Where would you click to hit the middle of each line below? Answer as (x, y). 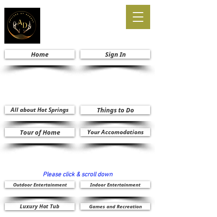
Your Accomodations (115, 132)
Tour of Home (40, 132)
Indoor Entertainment (115, 185)
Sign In (115, 54)
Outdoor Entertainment (40, 185)
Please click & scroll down (77, 175)
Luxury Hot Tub (40, 206)
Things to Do (115, 110)
